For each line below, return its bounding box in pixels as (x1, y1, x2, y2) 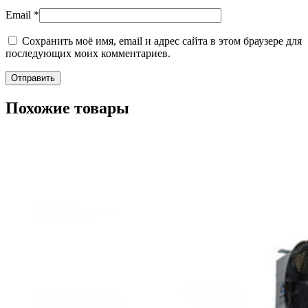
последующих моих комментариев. (5, 47, 170, 59)
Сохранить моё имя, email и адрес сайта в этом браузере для (22, 34, 302, 47)
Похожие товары (5, 98, 129, 117)
